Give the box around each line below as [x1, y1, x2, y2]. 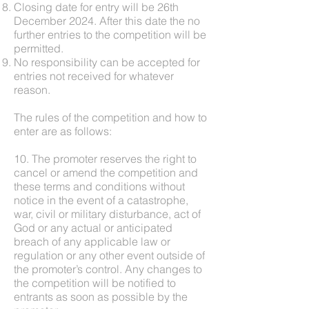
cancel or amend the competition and [14, 165, 198, 179]
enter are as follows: [14, 123, 112, 138]
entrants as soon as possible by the [14, 289, 188, 303]
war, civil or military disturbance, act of [14, 206, 201, 221]
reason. [14, 82, 50, 97]
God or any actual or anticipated [14, 220, 172, 235]
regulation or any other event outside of [14, 248, 205, 262]
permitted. [14, 41, 63, 55]
